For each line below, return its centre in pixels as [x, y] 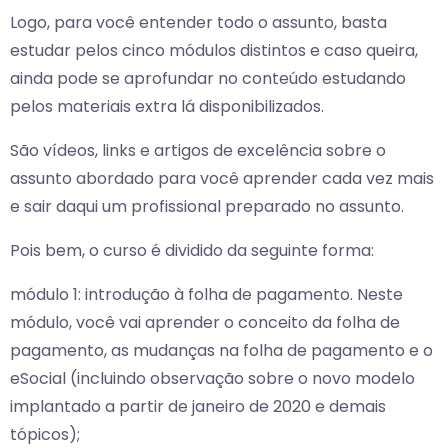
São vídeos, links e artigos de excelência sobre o [198, 151]
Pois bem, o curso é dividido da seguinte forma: [192, 251]
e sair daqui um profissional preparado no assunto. [207, 207]
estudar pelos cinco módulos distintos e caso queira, [214, 51]
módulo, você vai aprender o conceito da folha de [205, 323]
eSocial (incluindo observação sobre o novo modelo [212, 379]
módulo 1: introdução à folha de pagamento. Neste [206, 295]
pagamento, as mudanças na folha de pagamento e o [221, 351]
